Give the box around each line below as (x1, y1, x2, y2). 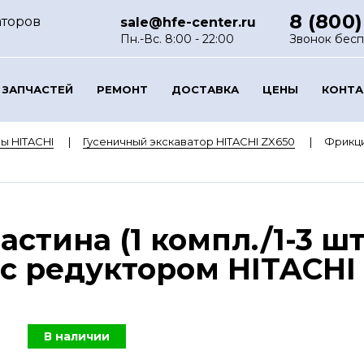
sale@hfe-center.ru (120, 15, 257, 30)
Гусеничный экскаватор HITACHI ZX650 (82, 135, 295, 148)
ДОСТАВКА (171, 82, 239, 96)
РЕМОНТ (96, 82, 148, 96)
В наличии (44, 329, 110, 344)
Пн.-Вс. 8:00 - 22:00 (120, 32, 235, 46)
